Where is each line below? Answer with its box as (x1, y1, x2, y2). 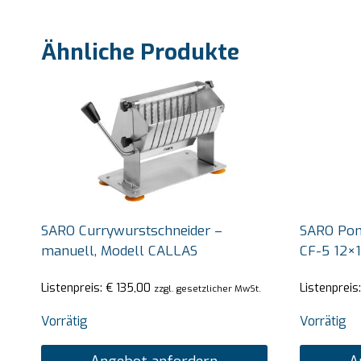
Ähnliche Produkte (41, 36, 239, 67)
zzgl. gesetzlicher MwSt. (154, 282, 261, 296)
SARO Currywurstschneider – (41, 221, 222, 240)
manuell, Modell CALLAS (41, 241, 197, 260)
